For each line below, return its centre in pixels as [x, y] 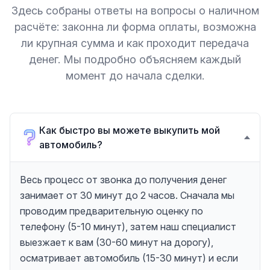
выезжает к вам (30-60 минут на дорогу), [117, 242]
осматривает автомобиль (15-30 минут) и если [129, 258]
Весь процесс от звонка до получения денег [123, 180]
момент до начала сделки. [135, 76]
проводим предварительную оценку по [111, 211]
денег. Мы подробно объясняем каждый [135, 59]
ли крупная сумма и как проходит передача [135, 43]
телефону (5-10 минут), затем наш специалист [128, 227]
